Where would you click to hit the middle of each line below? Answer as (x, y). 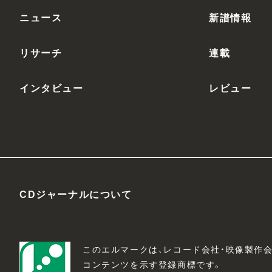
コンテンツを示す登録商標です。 (152, 264)
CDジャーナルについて (76, 194)
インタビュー (52, 88)
